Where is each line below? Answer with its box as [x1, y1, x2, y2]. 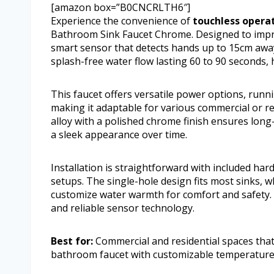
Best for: [51, 234, 93, 248]
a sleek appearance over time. [51, 128, 187, 142]
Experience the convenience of [51, 14, 193, 28]
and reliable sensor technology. [51, 201, 194, 215]
